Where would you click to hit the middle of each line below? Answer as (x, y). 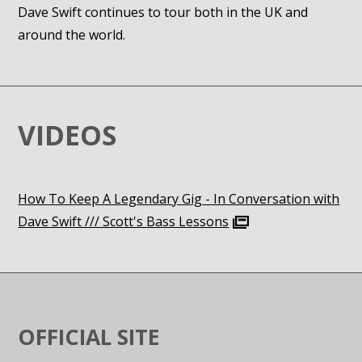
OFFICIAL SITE (89, 337)
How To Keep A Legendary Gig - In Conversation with (179, 199)
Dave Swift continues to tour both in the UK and (163, 12)
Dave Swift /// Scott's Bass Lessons (124, 221)
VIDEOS (67, 135)
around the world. (72, 35)
